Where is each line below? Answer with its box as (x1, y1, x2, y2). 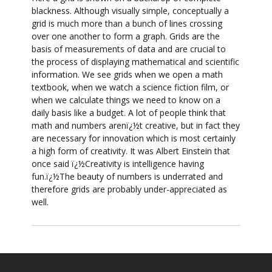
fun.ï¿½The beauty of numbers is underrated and (32, 171, 223, 183)
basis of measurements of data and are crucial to (32, 43, 226, 55)
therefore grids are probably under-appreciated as (32, 183, 228, 195)
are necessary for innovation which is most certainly (32, 132, 236, 144)
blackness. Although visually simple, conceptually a (32, 5, 229, 17)
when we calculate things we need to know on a (32, 94, 221, 106)
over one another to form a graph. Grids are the (32, 30, 220, 42)
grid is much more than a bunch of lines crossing (32, 18, 223, 30)
